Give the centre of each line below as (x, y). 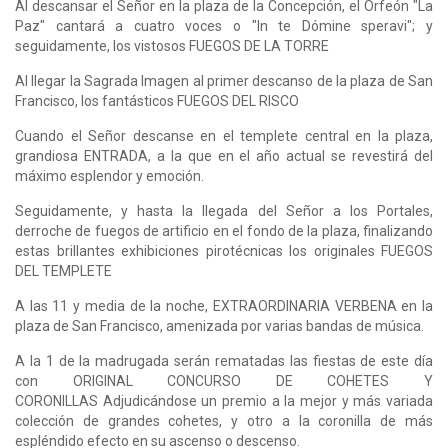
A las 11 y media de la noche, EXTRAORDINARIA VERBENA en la (224, 305)
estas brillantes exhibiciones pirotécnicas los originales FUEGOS (224, 250)
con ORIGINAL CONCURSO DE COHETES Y (224, 380)
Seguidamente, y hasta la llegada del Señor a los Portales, (224, 210)
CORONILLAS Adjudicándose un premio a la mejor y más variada (224, 400)
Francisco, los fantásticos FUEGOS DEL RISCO (158, 100)
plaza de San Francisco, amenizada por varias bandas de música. (221, 325)
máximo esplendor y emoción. (109, 175)
